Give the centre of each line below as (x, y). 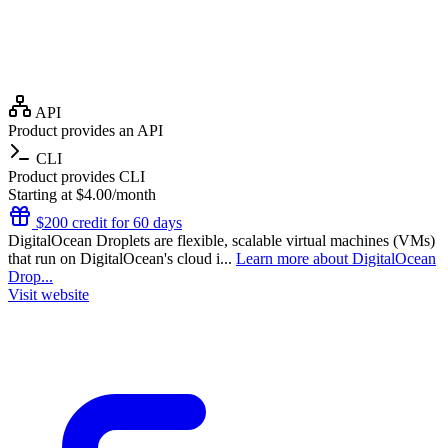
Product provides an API (85, 130)
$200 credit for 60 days (107, 222)
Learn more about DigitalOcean (336, 258)
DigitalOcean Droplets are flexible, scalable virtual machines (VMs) (221, 240)
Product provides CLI (76, 176)
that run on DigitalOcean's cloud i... (122, 258)
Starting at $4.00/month (82, 194)
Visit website (48, 294)
